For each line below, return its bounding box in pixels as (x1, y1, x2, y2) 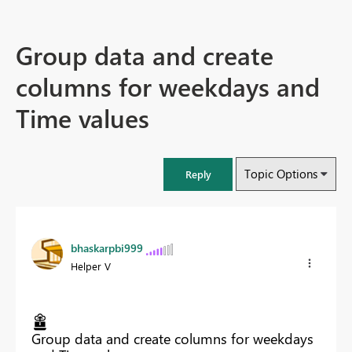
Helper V (71, 259, 111, 273)
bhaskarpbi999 (71, 240, 143, 256)
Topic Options (244, 166, 317, 182)
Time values (16, 100, 149, 136)
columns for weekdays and (16, 68, 320, 104)
